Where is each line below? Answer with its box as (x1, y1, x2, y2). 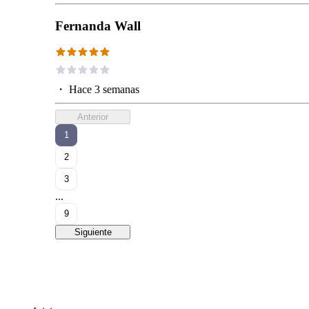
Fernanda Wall (55, 18, 141, 33)
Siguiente (74, 226, 112, 237)
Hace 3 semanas (69, 83, 139, 95)
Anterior (77, 111, 108, 122)
